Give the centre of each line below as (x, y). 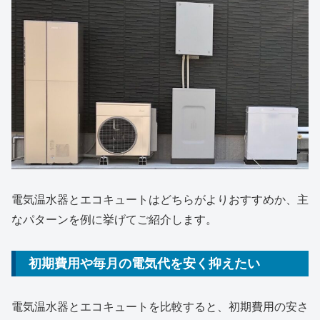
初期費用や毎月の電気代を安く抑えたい (144, 263)
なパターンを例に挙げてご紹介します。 (114, 219)
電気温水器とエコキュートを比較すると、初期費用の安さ (160, 307)
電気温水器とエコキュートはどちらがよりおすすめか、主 (160, 199)
